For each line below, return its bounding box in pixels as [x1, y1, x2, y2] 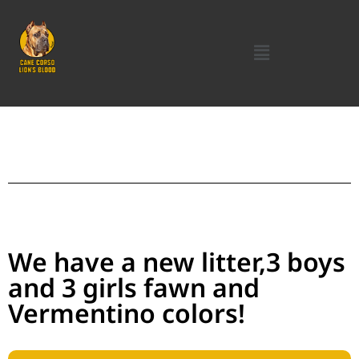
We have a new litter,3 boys [8, 244, 345, 279]
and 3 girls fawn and [8, 269, 260, 305]
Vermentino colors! [8, 295, 245, 330]
